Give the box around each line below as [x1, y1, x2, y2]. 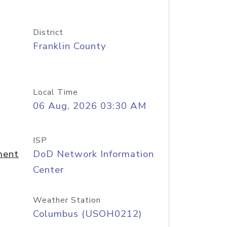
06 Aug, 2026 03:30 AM [32, 99, 146, 112]
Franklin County [32, 40, 106, 53]
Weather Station [32, 195, 101, 206]
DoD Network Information [32, 147, 154, 161]
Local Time [32, 87, 78, 98]
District [32, 27, 63, 38]
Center [32, 163, 64, 176]
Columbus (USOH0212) [32, 207, 142, 220]
